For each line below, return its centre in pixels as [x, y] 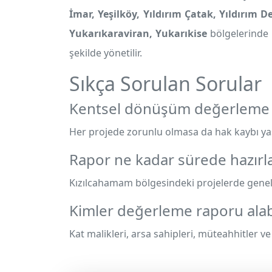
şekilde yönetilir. [106, 53]
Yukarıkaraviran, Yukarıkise [138, 33]
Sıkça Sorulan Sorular [165, 83]
